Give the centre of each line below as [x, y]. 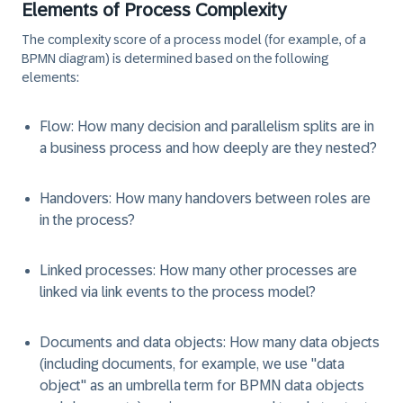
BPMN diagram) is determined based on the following [175, 58]
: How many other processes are [255, 270]
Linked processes [96, 270]
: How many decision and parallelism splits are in [223, 126]
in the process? [87, 220]
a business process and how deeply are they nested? [208, 148]
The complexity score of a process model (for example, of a [194, 40]
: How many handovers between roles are [240, 198]
